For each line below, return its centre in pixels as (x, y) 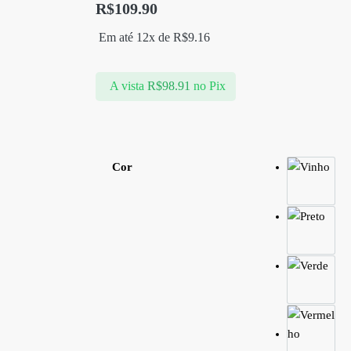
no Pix (209, 86)
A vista (127, 86)
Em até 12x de (136, 37)
